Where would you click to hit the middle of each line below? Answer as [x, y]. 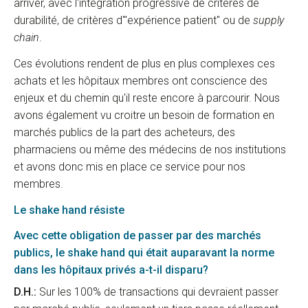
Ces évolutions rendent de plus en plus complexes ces [144, 63]
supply [268, 21]
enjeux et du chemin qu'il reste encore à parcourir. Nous [147, 98]
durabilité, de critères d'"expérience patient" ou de [133, 21]
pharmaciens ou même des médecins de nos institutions [150, 149]
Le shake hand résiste [69, 210]
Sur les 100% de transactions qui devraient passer [157, 291]
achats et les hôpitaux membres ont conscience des [141, 80]
